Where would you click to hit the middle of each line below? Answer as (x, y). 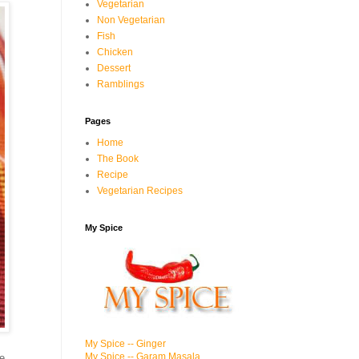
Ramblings (121, 84)
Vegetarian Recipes (140, 191)
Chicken (115, 52)
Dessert (114, 68)
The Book (118, 159)
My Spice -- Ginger (125, 344)
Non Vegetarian (131, 20)
